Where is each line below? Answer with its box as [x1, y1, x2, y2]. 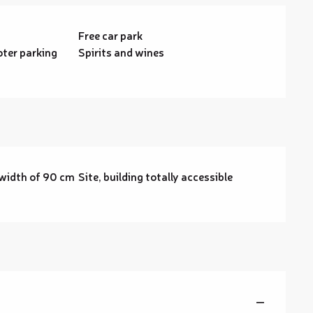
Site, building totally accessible [78, 168, 233, 184]
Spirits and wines [78, 44, 165, 59]
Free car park [78, 27, 143, 43]
